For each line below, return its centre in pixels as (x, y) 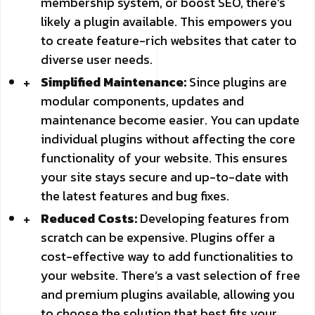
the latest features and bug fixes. (135, 195)
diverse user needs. (97, 59)
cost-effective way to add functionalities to (167, 256)
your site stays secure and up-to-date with (165, 176)
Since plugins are (237, 82)
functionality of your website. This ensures (164, 157)
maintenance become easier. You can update (170, 120)
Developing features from (213, 218)
